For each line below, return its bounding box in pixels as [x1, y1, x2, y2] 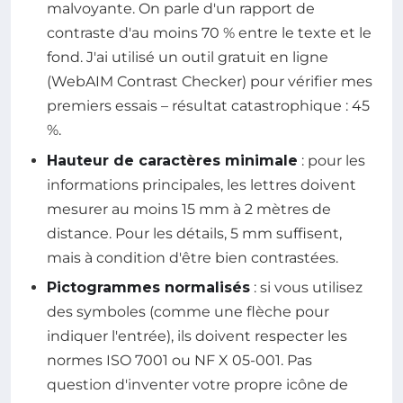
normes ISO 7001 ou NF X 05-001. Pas [47, 352, 312, 370]
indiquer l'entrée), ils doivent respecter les [47, 327, 347, 345]
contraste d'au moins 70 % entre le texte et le [47, 24, 372, 42]
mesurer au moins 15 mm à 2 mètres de [47, 200, 331, 218]
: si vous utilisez [250, 279, 363, 297]
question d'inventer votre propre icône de [47, 376, 348, 394]
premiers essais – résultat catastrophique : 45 [47, 97, 370, 115]
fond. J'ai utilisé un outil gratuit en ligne [47, 49, 328, 67]
